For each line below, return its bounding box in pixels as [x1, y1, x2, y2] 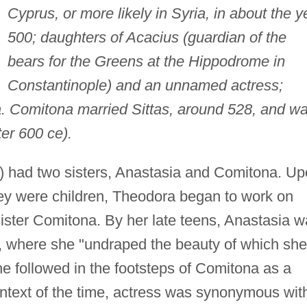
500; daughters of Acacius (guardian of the [7, 28, 286, 46]
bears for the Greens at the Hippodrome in [7, 52, 285, 70]
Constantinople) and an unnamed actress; [7, 76, 283, 94]
